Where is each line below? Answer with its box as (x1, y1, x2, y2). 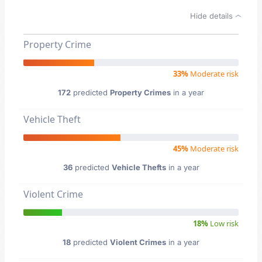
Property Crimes (110, 88, 171, 97)
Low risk (208, 218, 239, 229)
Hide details (190, 11, 235, 20)
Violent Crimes (110, 237, 166, 247)
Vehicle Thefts (111, 163, 166, 172)
